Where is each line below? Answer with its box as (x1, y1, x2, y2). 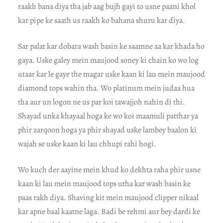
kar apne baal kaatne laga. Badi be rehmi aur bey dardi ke (17, 206, 200, 218)
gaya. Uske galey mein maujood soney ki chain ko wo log (17, 55, 199, 66)
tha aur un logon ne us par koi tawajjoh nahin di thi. (17, 97, 185, 108)
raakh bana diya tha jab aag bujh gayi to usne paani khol (17, 1, 196, 12)
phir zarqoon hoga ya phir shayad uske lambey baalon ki (17, 124, 197, 136)
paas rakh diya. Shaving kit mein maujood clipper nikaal (17, 192, 199, 204)
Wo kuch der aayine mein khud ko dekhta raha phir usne (17, 164, 201, 176)
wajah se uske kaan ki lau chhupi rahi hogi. (17, 138, 156, 150)
